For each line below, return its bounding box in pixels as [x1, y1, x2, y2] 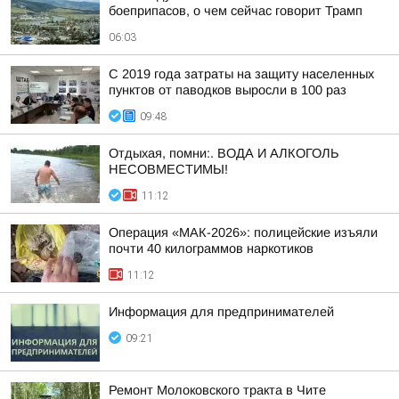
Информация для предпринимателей [109, 305, 334, 319]
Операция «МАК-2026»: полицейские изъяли [109, 225, 378, 240]
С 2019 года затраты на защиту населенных [109, 67, 374, 81]
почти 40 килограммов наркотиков [109, 241, 313, 256]
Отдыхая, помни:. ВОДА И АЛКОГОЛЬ [109, 146, 339, 160]
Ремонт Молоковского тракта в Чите [109, 383, 326, 397]
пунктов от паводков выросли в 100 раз [109, 83, 346, 97]
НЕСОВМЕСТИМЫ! [109, 162, 228, 176]
